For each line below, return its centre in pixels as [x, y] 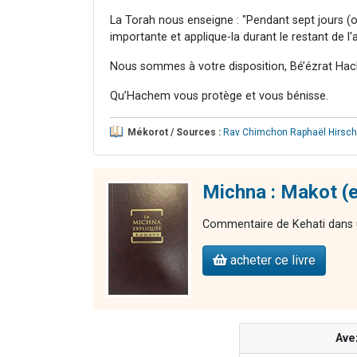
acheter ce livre [271, 260]
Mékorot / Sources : [174, 132]
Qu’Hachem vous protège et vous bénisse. [219, 96]
